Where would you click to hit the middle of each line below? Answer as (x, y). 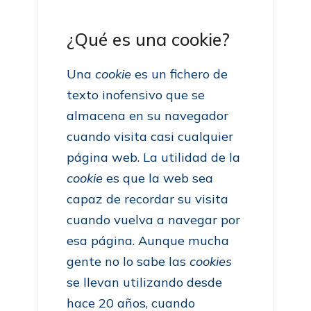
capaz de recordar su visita (148, 199)
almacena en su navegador (148, 116)
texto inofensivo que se (136, 95)
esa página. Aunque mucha (148, 241)
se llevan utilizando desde (145, 282)
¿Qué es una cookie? (149, 39)
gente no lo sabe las (128, 261)
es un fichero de (180, 74)
